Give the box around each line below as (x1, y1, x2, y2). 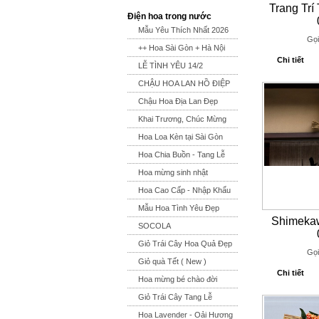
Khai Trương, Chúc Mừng (138, 115, 226, 123)
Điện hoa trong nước (127, 11, 211, 21)
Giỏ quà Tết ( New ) (138, 257, 206, 266)
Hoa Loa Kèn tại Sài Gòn (138, 132, 223, 141)
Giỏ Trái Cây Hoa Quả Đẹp (138, 239, 232, 248)
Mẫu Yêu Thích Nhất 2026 (138, 26, 229, 34)
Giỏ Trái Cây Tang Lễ (138, 293, 212, 301)
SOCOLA (138, 221, 171, 230)
